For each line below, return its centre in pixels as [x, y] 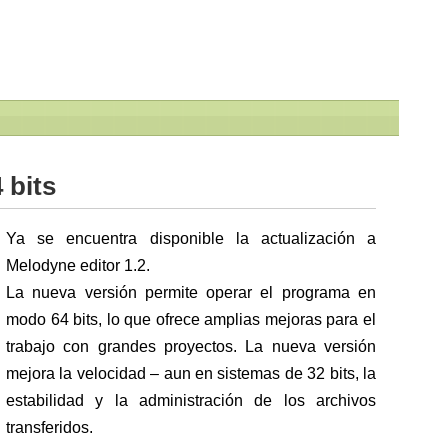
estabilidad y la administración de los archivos [191, 401]
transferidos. [49, 428]
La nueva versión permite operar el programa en [191, 293]
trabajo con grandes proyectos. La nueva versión [191, 347]
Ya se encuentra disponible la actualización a [191, 239]
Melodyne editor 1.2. [78, 266]
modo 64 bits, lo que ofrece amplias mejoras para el [191, 320]
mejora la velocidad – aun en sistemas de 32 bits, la [191, 374]
